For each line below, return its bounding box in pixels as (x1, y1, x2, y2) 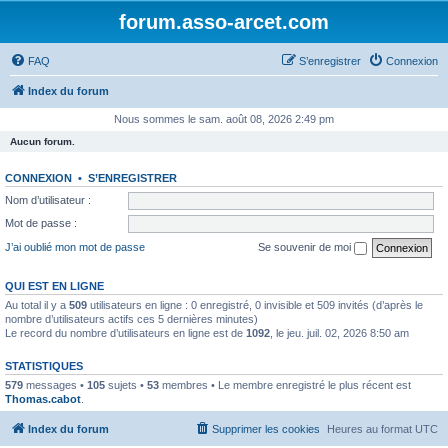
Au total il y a (5, 298, 69, 311)
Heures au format (327, 423, 415, 435)
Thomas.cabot (5, 392, 81, 405)
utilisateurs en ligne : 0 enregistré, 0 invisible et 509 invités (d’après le (87, 298, 423, 311)
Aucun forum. (10, 136, 75, 147)
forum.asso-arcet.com (119, 11, 329, 33)
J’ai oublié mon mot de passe (5, 240, 145, 253)
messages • (23, 378, 87, 391)
